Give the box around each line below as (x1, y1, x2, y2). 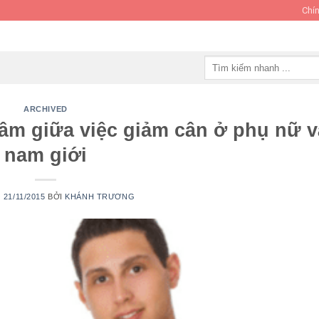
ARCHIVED (23, 105, 68, 113)
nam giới (4, 143, 87, 166)
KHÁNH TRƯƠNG (65, 192, 135, 201)
